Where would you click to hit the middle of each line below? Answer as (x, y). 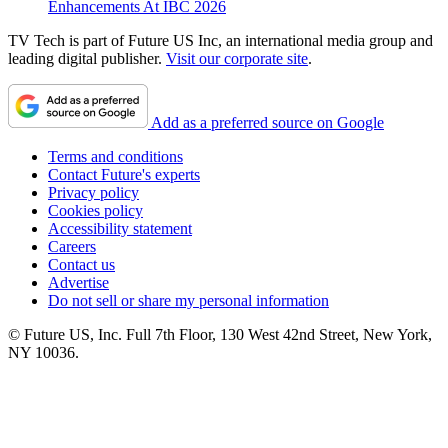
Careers (72, 247)
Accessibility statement (120, 229)
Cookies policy (95, 211)
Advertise (78, 283)
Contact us (81, 265)
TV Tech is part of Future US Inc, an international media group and (220, 41)
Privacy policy (93, 193)
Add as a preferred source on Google (267, 123)
